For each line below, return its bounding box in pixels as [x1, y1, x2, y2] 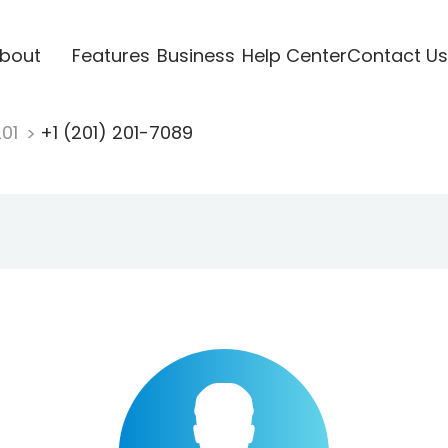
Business [156, 42, 235, 68]
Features [71, 42, 150, 68]
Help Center [241, 42, 347, 68]
